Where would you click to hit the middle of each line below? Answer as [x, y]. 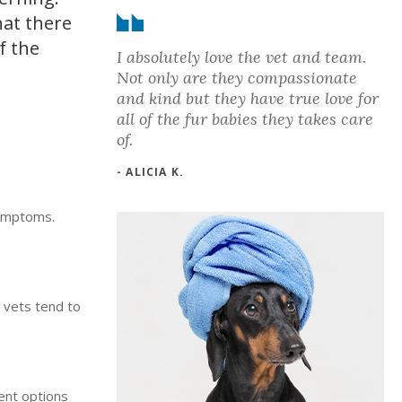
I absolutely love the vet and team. [241, 57]
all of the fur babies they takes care [245, 118]
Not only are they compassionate [237, 77]
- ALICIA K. [151, 171]
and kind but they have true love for [248, 98]
